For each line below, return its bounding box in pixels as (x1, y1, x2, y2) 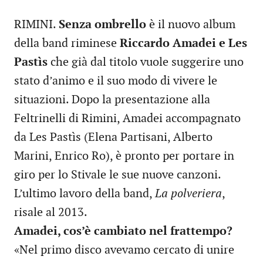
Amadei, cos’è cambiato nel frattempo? (14, 224, 232, 239)
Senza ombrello (59, 18, 146, 32)
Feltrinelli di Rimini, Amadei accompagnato (14, 112, 241, 126)
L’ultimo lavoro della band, (14, 187, 155, 201)
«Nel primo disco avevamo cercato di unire (14, 243, 234, 258)
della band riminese (14, 36, 120, 51)
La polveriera (155, 187, 222, 201)
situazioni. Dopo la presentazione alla (14, 93, 210, 107)
